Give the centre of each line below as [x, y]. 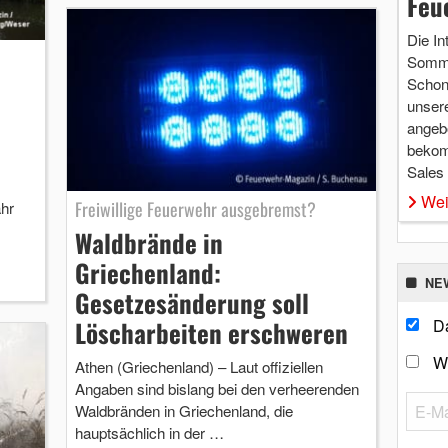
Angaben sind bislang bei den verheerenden [216, 389]
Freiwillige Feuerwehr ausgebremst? [195, 209]
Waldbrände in [148, 243]
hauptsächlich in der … [149, 433]
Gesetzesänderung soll [191, 303]
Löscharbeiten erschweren [211, 333]
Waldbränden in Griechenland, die [183, 411]
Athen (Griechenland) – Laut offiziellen [198, 367]
